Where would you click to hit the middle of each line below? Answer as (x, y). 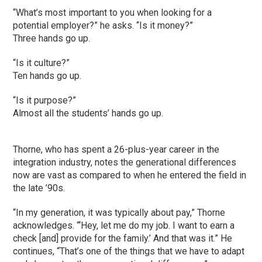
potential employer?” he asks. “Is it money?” (103, 25)
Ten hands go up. (47, 75)
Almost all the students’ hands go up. (89, 113)
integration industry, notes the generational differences (125, 162)
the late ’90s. (40, 188)
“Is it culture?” (42, 63)
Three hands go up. (52, 38)
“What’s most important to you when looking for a (113, 12)
